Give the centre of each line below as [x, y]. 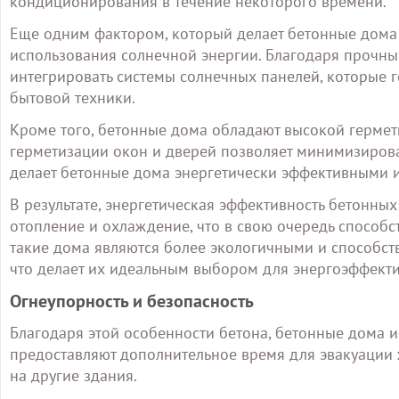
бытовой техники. [73, 98]
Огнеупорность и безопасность [132, 301]
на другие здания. [73, 375]
